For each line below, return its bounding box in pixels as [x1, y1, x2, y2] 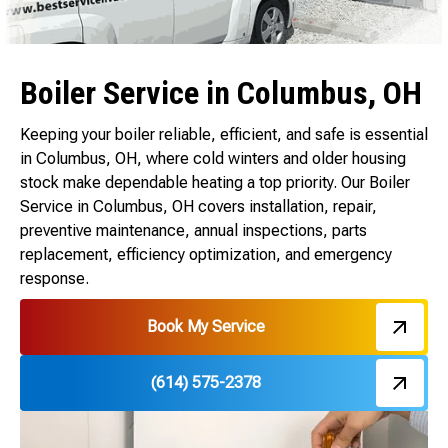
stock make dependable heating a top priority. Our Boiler [20, 173, 410, 193]
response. [20, 269, 89, 289]
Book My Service [147, 317, 265, 337]
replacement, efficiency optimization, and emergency [20, 245, 392, 265]
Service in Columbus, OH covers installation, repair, [20, 197, 377, 217]
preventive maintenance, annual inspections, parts [20, 221, 367, 241]
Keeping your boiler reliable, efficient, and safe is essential [20, 125, 428, 145]
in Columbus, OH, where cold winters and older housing [20, 149, 406, 169]
